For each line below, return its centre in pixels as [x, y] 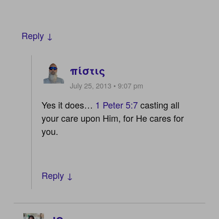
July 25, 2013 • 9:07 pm [107, 85]
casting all [159, 104]
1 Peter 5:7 [117, 104]
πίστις [88, 70]
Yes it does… [69, 104]
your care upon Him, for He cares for [113, 118]
